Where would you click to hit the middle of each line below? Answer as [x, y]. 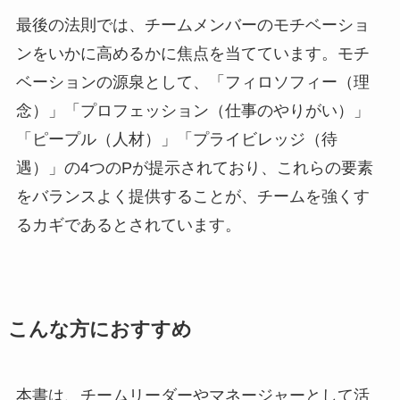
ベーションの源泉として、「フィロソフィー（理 [192, 83]
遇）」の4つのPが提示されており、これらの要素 [194, 168]
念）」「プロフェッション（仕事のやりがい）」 [192, 111]
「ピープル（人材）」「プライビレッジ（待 [176, 140]
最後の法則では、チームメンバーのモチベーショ [192, 25]
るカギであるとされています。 [128, 225]
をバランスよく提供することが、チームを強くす [192, 197]
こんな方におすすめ [100, 330]
